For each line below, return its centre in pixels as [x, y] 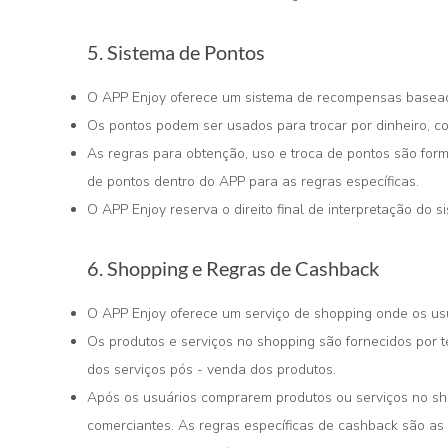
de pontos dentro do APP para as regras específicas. [253, 181]
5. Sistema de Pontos [176, 52]
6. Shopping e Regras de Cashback [233, 268]
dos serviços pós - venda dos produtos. [211, 369]
